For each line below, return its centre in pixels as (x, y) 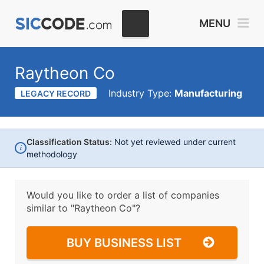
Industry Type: (141, 93)
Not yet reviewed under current (174, 142)
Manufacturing (208, 93)
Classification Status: (69, 142)
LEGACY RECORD (56, 93)
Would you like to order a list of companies (123, 195)
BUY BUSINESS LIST (124, 243)
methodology (52, 154)
